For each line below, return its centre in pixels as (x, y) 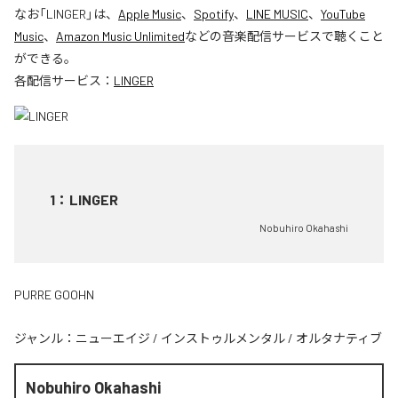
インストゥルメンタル (223, 338)
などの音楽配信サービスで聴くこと (284, 36)
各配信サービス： (64, 80)
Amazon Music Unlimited (120, 36)
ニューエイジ (113, 338)
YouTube (343, 13)
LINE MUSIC (277, 13)
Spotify (214, 13)
